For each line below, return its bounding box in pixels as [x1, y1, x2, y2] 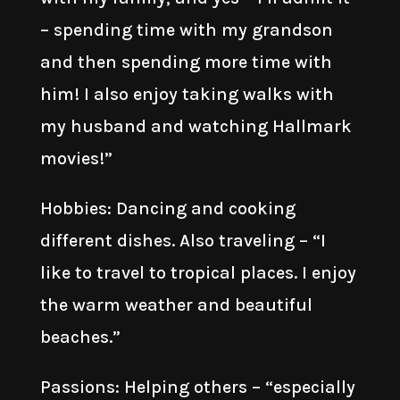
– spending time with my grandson [39, 20, 333, 40]
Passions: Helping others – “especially [39, 377, 355, 397]
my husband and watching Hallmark [39, 116, 352, 137]
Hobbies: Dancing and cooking [39, 198, 296, 219]
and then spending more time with [39, 52, 332, 72]
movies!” [39, 148, 112, 169]
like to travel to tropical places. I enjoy [39, 262, 356, 283]
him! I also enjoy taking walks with [39, 84, 334, 104]
